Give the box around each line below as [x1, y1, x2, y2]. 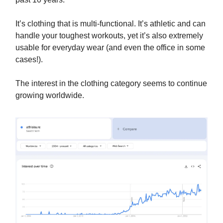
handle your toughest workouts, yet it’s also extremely [15, 31, 203, 40]
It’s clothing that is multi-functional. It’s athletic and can [15, 19, 206, 28]
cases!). [15, 55, 43, 64]
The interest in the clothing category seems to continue [15, 79, 207, 88]
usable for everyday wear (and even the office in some [15, 43, 205, 52]
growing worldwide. [15, 91, 84, 100]
